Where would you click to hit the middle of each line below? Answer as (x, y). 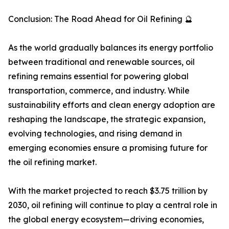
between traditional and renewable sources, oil (101, 62)
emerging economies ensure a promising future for (108, 148)
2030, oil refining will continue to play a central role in (113, 205)
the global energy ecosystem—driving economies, (106, 220)
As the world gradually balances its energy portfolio (111, 48)
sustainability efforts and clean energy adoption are (112, 105)
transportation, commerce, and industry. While (99, 91)
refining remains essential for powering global (98, 76)
